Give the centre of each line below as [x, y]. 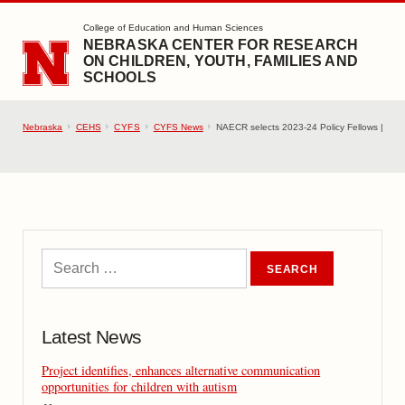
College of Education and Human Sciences [173, 28]
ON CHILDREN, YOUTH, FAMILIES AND [220, 61]
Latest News [91, 337]
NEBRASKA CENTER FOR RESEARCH [221, 45]
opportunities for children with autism [140, 386]
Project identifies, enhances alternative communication [181, 370]
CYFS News [178, 127]
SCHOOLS [119, 78]
